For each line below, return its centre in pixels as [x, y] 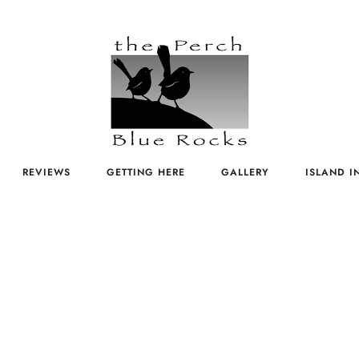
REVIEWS [46, 172]
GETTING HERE [146, 172]
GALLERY [245, 172]
